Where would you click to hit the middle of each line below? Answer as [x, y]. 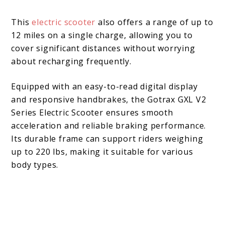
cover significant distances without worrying [103, 48]
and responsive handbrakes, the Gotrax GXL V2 [109, 100]
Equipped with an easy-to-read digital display [104, 87]
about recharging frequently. [71, 62]
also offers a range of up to [154, 22]
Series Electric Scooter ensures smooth [92, 113]
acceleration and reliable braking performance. [109, 126]
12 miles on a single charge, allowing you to [102, 35]
